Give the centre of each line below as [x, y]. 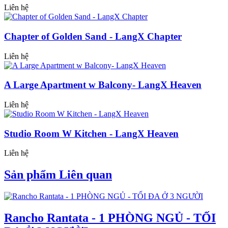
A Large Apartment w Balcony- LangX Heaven [103, 85]
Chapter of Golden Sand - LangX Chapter [93, 36]
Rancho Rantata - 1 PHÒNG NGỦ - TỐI [110, 218]
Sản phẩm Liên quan [58, 175]
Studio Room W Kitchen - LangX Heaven [91, 133]
